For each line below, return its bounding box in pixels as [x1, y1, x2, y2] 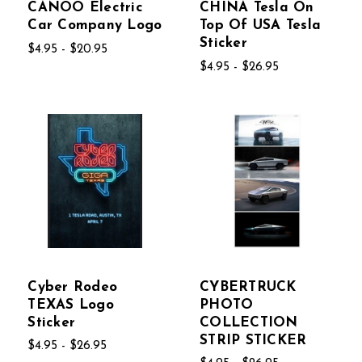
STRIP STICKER [200, 333, 307, 347]
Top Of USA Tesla [200, 19, 322, 33]
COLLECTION [200, 315, 298, 330]
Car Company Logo [27, 19, 162, 33]
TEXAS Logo [27, 297, 114, 312]
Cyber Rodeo [27, 280, 118, 294]
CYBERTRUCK [200, 280, 297, 294]
